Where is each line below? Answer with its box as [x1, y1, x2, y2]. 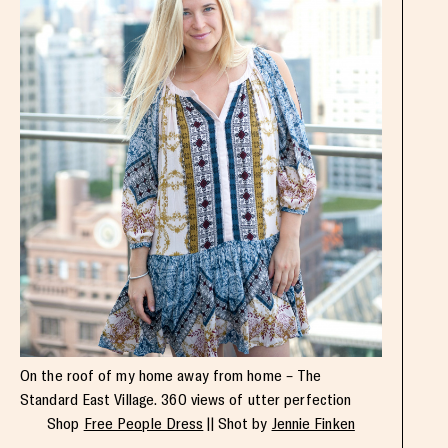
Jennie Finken [271, 414, 355, 434]
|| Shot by [203, 414, 272, 434]
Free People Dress [83, 414, 204, 434]
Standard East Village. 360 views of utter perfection [20, 390, 352, 410]
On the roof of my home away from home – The [20, 366, 322, 386]
